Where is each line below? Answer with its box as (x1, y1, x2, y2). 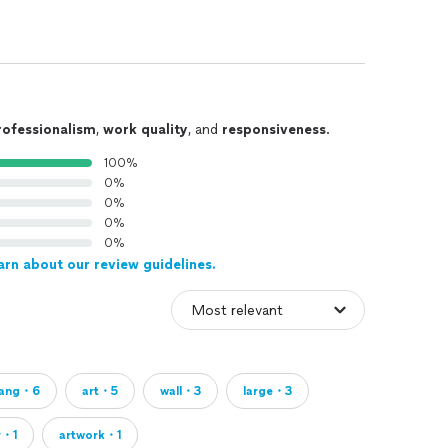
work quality (103, 121, 188, 138)
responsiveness (222, 121, 326, 138)
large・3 (243, 384, 292, 398)
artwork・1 (59, 428, 121, 442)
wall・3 (160, 384, 201, 398)
